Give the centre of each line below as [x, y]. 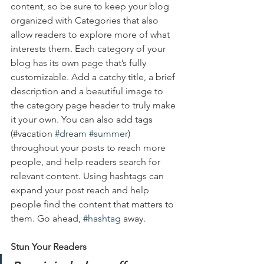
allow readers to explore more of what [91, 34]
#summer [108, 133]
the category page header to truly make [94, 105]
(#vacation [33, 133]
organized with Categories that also [86, 20]
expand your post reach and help [81, 190]
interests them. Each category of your [89, 49]
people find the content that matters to [93, 204]
